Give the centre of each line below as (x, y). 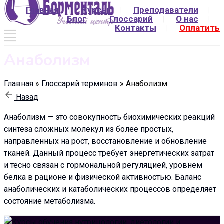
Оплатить (200, 28)
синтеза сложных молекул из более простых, (89, 129)
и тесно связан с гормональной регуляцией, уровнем (103, 165)
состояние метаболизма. (50, 201)
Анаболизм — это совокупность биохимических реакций (109, 117)
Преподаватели (166, 10)
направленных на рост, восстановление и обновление (105, 141)
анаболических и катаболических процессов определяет (110, 189)
